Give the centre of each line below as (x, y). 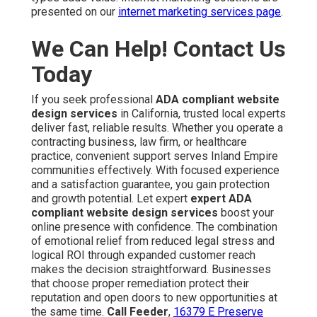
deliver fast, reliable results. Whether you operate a (157, 128)
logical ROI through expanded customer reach (143, 255)
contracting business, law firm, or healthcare (139, 142)
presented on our (75, 12)
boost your (246, 213)
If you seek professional (93, 100)
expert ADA (221, 199)
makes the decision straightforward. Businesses (151, 270)
